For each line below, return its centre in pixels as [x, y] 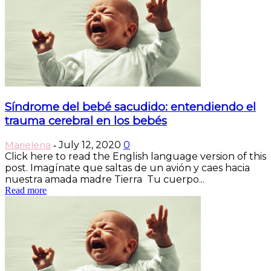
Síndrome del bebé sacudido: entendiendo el [130, 107]
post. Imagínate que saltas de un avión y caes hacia [127, 168]
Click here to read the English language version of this [135, 156]
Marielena [28, 145]
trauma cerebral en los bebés [86, 121]
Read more [26, 190]
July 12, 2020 [90, 145]
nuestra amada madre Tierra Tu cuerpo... [105, 179]
